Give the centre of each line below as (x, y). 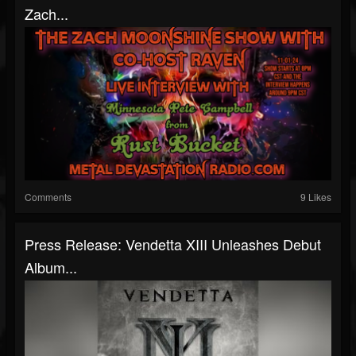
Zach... (46, 13)
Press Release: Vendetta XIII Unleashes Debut (173, 244)
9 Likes (316, 196)
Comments (48, 196)
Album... (51, 267)
